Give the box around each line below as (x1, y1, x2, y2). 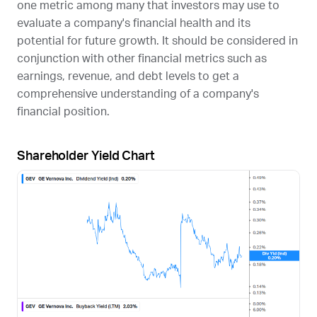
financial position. (17, 105, 110, 117)
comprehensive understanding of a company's (17, 88, 259, 100)
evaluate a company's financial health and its (17, 17, 250, 29)
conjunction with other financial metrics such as (17, 52, 267, 64)
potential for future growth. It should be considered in (17, 35, 298, 47)
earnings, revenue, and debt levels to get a (17, 70, 239, 82)
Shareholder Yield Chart (17, 149, 155, 163)
